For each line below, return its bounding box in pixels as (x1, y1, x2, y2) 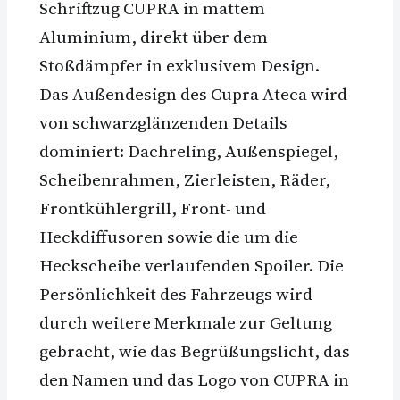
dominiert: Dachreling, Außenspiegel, (39, 139, 338, 163)
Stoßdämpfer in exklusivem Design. (39, 54, 320, 78)
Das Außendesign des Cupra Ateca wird (39, 82, 347, 106)
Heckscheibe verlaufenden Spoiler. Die (39, 254, 344, 278)
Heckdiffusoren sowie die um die (39, 225, 298, 249)
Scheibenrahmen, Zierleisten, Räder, (39, 168, 330, 192)
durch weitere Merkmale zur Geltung (39, 311, 332, 335)
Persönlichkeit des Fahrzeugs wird (39, 282, 312, 306)
